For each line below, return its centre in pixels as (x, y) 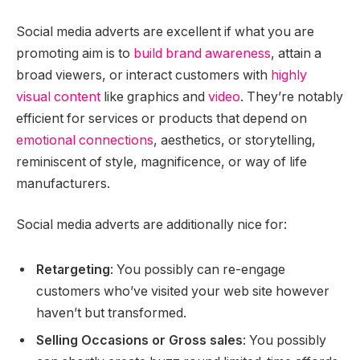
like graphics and (154, 96)
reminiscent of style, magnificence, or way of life (162, 162)
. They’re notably (292, 96)
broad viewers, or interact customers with (143, 75)
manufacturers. (63, 183)
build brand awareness (202, 53)
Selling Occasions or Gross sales (139, 340)
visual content (58, 96)
